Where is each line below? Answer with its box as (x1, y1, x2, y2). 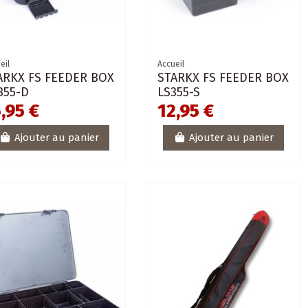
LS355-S (157, 84, 200, 100)
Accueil (157, 58, 184, 69)
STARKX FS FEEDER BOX (157, 69, 289, 85)
